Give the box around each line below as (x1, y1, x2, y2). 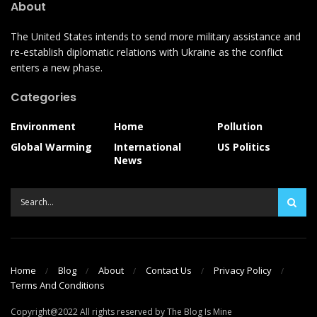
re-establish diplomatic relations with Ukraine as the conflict (11, 45, 283, 59)
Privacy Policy (214, 264, 272, 277)
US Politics (217, 139, 270, 154)
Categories (11, 88, 76, 105)
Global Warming (11, 139, 92, 154)
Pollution (217, 119, 263, 133)
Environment (11, 119, 76, 133)
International (114, 139, 181, 154)
